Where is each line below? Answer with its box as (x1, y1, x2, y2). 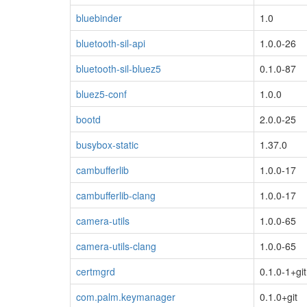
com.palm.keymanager (76, 289, 175, 304)
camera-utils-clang (76, 238, 156, 253)
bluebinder (76, 10, 122, 25)
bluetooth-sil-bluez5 (76, 61, 161, 75)
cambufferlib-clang (76, 188, 156, 202)
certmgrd (76, 264, 115, 278)
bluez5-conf (76, 86, 127, 101)
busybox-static (76, 137, 138, 151)
